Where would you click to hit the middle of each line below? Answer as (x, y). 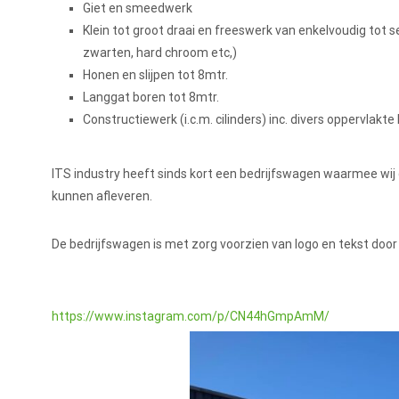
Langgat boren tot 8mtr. (151, 98)
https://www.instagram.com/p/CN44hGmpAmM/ (191, 317)
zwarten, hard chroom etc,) (160, 53)
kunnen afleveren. (102, 196)
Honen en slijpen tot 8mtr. (155, 75)
